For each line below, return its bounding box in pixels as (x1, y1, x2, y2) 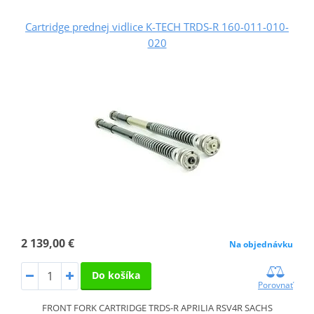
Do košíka (91, 268, 140, 282)
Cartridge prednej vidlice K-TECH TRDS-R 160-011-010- (25, 19, 289, 34)
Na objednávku (229, 238, 294, 250)
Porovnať (258, 278, 294, 291)
